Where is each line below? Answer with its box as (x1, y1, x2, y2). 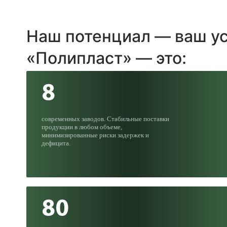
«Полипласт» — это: (26, 48, 186, 68)
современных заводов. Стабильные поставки (42, 115, 169, 123)
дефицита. (42, 139, 70, 147)
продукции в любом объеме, (42, 123, 122, 131)
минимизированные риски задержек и (42, 131, 149, 139)
